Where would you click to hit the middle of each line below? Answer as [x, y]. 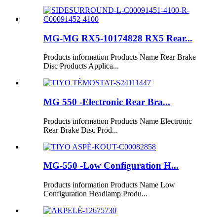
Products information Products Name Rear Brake [120, 57]
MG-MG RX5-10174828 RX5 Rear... [118, 38]
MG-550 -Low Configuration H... [111, 166]
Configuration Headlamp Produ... [95, 194]
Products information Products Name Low [109, 185]
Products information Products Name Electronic [118, 121]
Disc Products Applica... [81, 66]
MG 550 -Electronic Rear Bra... [107, 102]
